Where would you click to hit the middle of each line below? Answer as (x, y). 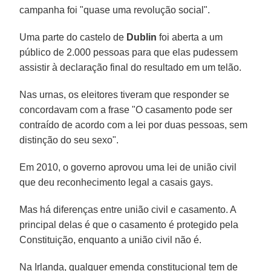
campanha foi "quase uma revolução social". (115, 10)
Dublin (142, 37)
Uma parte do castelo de (73, 37)
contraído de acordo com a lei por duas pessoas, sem (134, 125)
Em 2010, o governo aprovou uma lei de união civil (128, 167)
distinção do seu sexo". (69, 140)
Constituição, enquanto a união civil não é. (111, 240)
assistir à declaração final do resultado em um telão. (131, 67)
